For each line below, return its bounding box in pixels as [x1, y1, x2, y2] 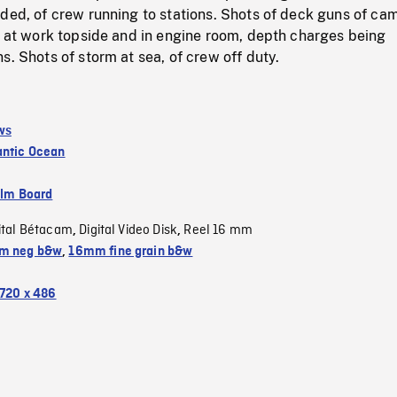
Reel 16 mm [183, 221, 253, 239]
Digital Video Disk [79, 221, 178, 239]
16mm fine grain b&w [68, 244, 193, 259]
